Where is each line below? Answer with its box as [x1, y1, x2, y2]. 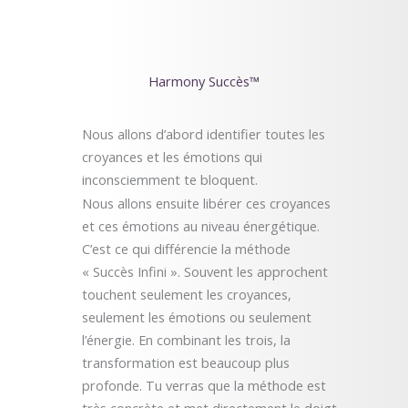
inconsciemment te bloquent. [82, 169, 258, 189]
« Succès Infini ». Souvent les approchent [82, 262, 328, 281]
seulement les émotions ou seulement [82, 308, 311, 327]
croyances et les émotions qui [82, 147, 262, 166]
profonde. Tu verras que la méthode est [82, 376, 326, 395]
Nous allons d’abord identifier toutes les [82, 124, 325, 143]
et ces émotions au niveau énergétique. [82, 217, 320, 236]
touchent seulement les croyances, [82, 285, 291, 304]
